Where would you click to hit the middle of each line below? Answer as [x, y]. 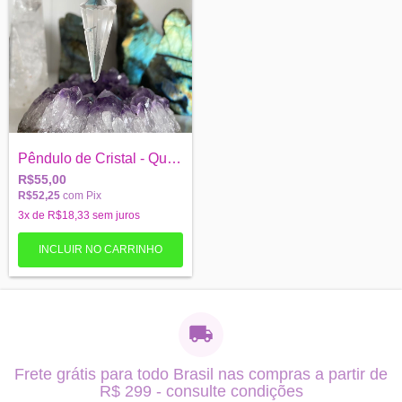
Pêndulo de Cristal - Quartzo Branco [174, 158]
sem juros [115, 215]
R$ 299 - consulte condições [201, 391]
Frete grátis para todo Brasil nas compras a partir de [201, 374]
